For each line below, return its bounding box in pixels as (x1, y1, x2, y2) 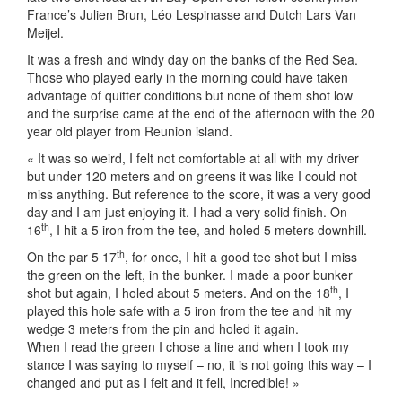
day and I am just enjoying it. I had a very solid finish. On (27, 203, 347, 221)
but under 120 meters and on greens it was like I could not (27, 167, 357, 185)
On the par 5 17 (27, 248, 117, 266)
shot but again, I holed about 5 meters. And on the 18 (27, 284, 330, 301)
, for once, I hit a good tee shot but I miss (125, 248, 357, 266)
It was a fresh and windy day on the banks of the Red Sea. (27, 50, 358, 68)
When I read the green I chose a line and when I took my (27, 337, 349, 355)
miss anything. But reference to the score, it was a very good (27, 185, 371, 203)
